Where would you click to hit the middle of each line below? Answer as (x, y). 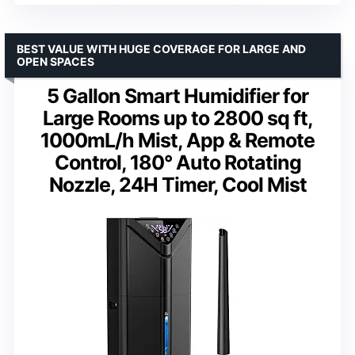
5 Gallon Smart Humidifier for (177, 95)
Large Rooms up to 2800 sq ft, (177, 118)
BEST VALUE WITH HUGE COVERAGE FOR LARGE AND (161, 48)
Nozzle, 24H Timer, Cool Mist (177, 184)
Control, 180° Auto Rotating (177, 162)
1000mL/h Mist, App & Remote (177, 140)
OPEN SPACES (55, 61)
